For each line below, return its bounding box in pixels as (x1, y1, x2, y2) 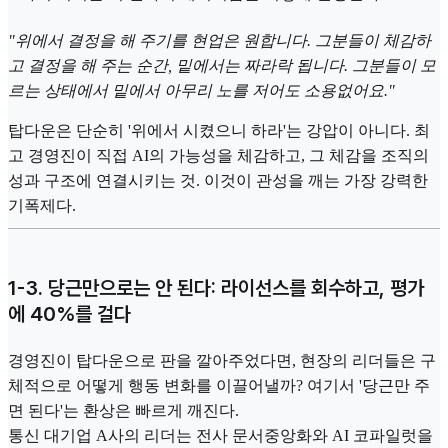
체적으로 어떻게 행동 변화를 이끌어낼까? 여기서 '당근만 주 (8, 377, 430, 395)
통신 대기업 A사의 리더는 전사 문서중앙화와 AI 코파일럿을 (8, 427, 433, 445)
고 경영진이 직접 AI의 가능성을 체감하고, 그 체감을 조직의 (8, 146, 429, 164)
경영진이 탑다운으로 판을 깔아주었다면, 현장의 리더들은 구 (8, 352, 436, 370)
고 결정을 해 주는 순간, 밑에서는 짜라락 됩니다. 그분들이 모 (8, 56, 436, 74)
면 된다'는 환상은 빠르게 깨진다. (8, 402, 239, 420)
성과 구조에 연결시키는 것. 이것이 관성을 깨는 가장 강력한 (8, 171, 428, 189)
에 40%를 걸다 (8, 302, 131, 327)
